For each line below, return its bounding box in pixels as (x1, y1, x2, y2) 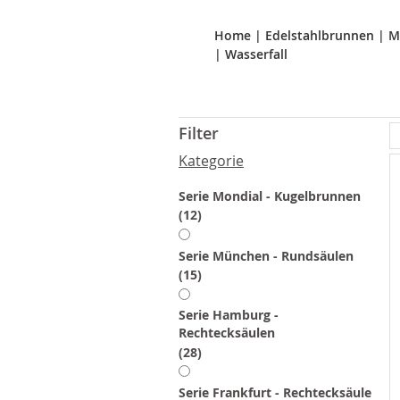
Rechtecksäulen (179, 324, 275, 342)
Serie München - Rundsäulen (179, 247, 354, 265)
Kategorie (179, 150, 244, 171)
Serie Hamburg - (179, 306, 279, 324)
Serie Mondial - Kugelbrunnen (179, 187, 361, 204)
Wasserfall (225, 45, 287, 62)
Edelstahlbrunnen (265, 26, 374, 44)
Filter (179, 121, 219, 144)
